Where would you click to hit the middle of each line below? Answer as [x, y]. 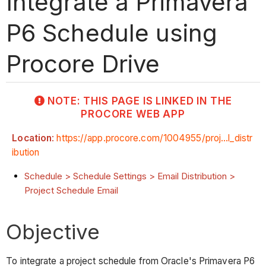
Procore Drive [83, 64]
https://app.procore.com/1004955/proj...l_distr [155, 138]
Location [32, 138]
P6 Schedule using [112, 33]
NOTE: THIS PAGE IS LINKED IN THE [140, 101]
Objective [53, 231]
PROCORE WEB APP [133, 114]
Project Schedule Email [72, 190]
